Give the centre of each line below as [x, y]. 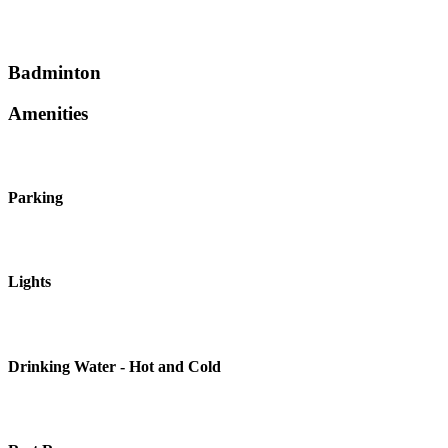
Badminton [54, 73]
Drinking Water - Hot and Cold [114, 366]
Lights [29, 282]
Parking [35, 197]
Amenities [48, 113]
